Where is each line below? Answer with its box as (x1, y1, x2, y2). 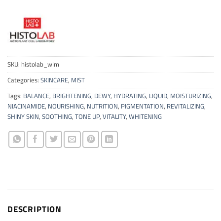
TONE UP (75, 111, 100, 121)
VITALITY (103, 111, 126, 121)
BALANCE (23, 91, 49, 101)
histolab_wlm (21, 59, 59, 69)
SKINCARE (40, 75, 68, 85)
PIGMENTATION (121, 101, 164, 111)
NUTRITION (87, 101, 118, 111)
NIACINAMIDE (7, 101, 45, 111)
